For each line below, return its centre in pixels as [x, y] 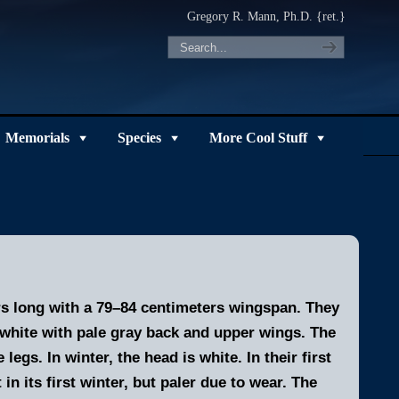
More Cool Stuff [258, 138]
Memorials [37, 138]
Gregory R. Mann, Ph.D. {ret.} [266, 16]
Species [139, 138]
